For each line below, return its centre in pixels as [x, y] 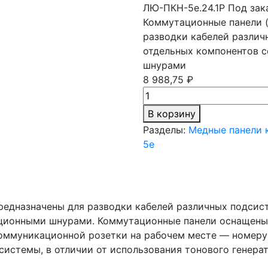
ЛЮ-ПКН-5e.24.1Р [184, 7]
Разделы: [164, 130]
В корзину [172, 113]
